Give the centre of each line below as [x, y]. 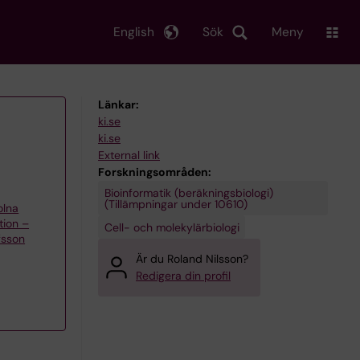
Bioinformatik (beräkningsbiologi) [188, 192]
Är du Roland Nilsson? [192, 259]
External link [129, 155]
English [134, 32]
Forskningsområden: [155, 172]
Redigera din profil [183, 276]
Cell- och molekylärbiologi [172, 227]
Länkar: [119, 104]
